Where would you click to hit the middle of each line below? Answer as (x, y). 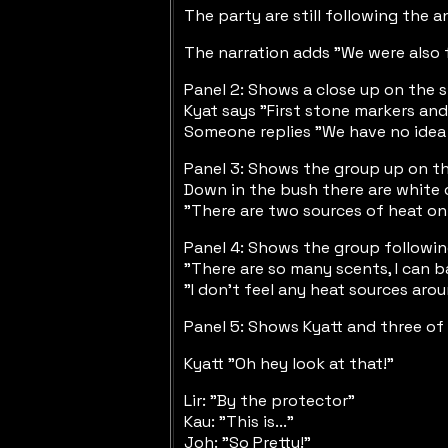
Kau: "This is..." (239, 422)
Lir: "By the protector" (269, 401)
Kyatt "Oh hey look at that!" (289, 364)
